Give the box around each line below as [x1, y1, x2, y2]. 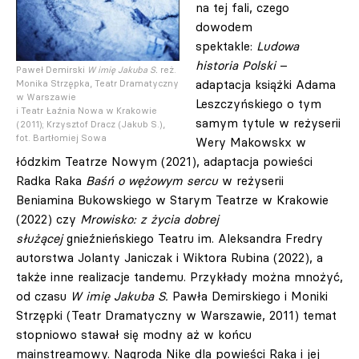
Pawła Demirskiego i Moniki [168, 288, 328, 304]
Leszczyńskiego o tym [196, 96, 321, 111]
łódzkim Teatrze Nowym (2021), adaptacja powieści [16, 154, 313, 169]
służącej [16, 231, 63, 246]
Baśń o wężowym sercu [86, 173, 218, 188]
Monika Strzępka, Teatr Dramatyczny [16, 78, 179, 90]
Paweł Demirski [16, 64, 87, 76]
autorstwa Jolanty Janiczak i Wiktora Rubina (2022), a [16, 250, 323, 265]
